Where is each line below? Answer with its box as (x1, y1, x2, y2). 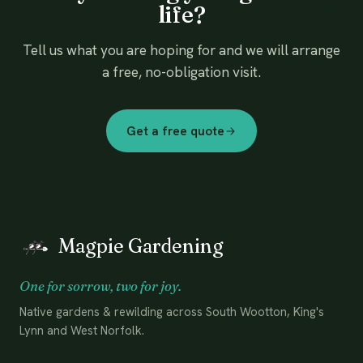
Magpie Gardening (58, 234, 224, 258)
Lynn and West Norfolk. (19, 322, 144, 338)
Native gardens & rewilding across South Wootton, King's (19, 303, 324, 319)
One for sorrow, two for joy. (19, 278, 181, 295)
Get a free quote (126, 122, 224, 139)
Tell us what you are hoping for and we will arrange (23, 41, 340, 60)
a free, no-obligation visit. (102, 63, 261, 82)
